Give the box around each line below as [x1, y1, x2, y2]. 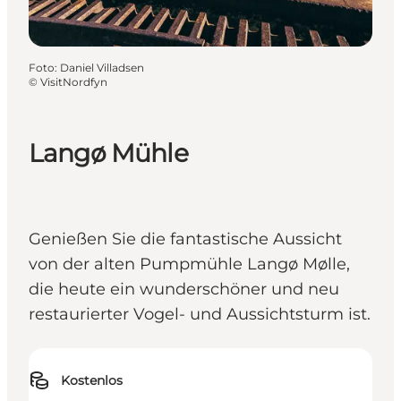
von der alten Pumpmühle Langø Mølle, [29, 254, 350, 275]
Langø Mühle [29, 138, 188, 169]
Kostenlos [61, 372, 123, 389]
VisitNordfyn [40, 74, 107, 89]
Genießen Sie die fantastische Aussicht [29, 229, 342, 250]
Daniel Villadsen [60, 60, 144, 74]
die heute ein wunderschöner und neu [29, 279, 339, 300]
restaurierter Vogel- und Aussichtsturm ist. [29, 304, 371, 325]
